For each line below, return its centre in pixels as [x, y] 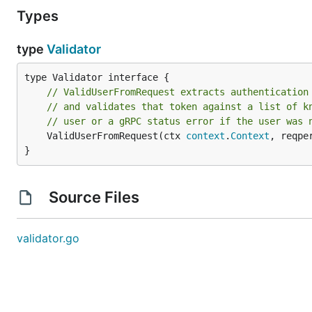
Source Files [94, 197]
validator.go [48, 238]
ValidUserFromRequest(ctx [116, 136]
